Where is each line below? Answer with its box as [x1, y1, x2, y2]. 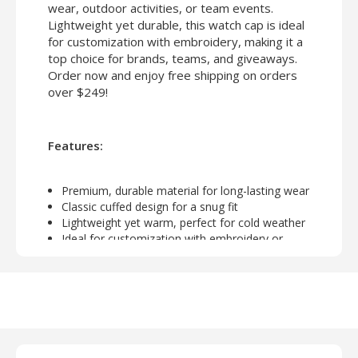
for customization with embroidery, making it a [48, 34, 303, 50]
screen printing [62, 247, 137, 263]
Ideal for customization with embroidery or [62, 231, 283, 247]
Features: [48, 137, 103, 154]
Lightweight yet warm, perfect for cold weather [62, 215, 305, 231]
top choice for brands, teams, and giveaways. [48, 50, 297, 67]
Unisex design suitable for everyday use [62, 263, 265, 279]
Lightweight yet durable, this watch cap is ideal [48, 17, 304, 34]
